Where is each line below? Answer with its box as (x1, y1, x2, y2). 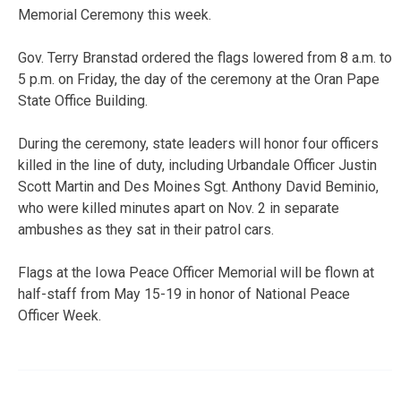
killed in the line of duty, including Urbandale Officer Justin (18, 156, 377, 174)
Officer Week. (18, 306, 101, 324)
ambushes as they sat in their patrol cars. (18, 220, 274, 238)
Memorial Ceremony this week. (18, 5, 211, 23)
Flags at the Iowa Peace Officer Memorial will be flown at (18, 263, 374, 281)
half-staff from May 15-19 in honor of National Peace (18, 285, 350, 303)
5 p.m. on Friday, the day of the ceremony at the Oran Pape (18, 70, 380, 88)
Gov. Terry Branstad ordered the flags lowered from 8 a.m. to (18, 48, 392, 66)
